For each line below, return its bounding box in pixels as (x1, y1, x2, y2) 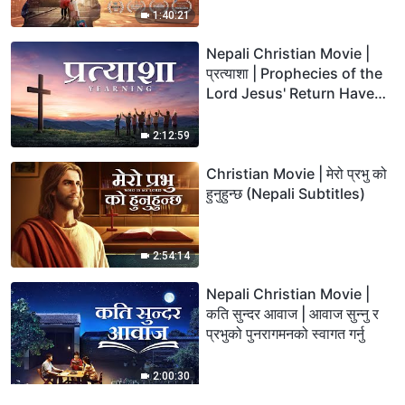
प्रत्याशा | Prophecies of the (206, 63, 382, 82)
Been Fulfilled (206, 103, 297, 122)
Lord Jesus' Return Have (206, 83, 374, 102)
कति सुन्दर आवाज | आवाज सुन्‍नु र (206, 304, 379, 323)
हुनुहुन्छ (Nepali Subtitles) (246, 184, 365, 202)
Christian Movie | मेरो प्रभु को (206, 164, 387, 183)
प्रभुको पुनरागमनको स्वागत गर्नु (206, 324, 364, 343)
